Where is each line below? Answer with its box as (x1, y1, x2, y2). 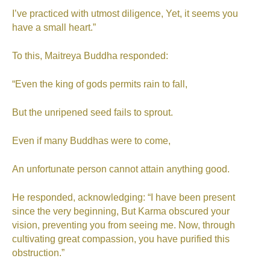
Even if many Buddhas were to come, (12, 136, 171, 146)
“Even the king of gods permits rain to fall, (12, 79, 187, 90)
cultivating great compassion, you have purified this (12, 234, 230, 245)
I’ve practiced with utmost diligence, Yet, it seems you (12, 8, 238, 19)
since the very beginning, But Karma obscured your (12, 206, 230, 217)
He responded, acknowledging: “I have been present (12, 192, 235, 203)
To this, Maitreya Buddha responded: (12, 51, 168, 61)
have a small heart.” (12, 22, 96, 33)
